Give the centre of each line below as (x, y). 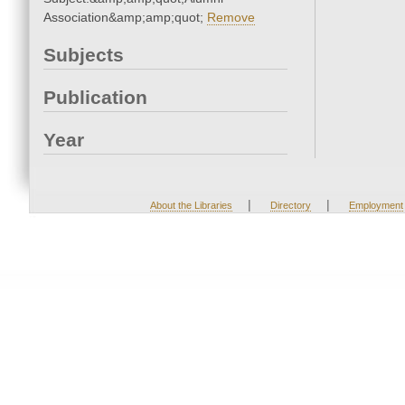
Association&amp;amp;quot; (125, 18)
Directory (290, 206)
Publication (95, 98)
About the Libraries (191, 206)
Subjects (84, 55)
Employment (376, 206)
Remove (231, 18)
